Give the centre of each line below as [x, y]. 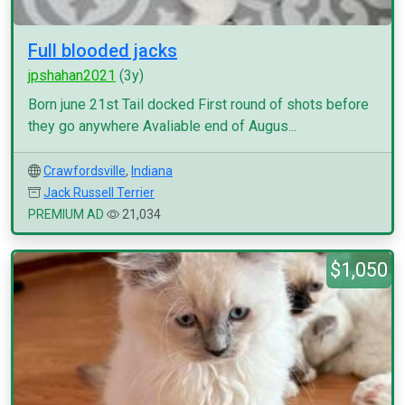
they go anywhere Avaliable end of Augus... [162, 126]
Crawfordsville [85, 171]
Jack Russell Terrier [99, 193]
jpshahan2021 [72, 75]
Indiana [152, 171]
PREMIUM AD [66, 214]
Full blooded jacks [103, 51]
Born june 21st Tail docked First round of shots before [198, 104]
